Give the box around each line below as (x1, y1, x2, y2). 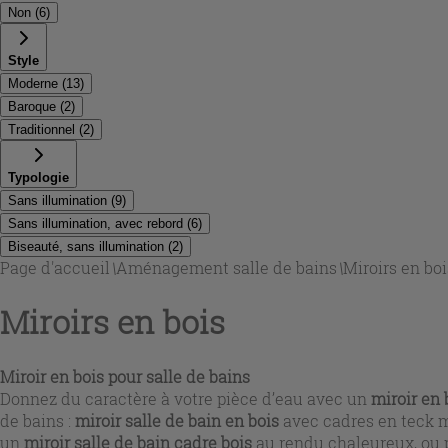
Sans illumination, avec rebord (8, 216, 183, 231)
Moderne (8, 76, 58, 91)
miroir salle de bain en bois (75, 409, 279, 431)
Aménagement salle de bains (116, 257, 337, 278)
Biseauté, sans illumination (8, 239, 164, 254)
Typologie (8, 170, 69, 185)
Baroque (8, 99, 56, 114)
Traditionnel (8, 122, 75, 137)
